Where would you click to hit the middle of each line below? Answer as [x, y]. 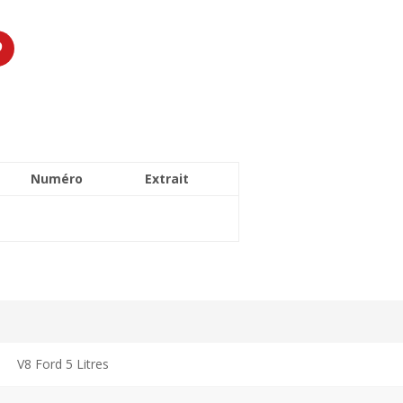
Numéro [56, 178]
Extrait [166, 178]
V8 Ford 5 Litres [63, 363]
